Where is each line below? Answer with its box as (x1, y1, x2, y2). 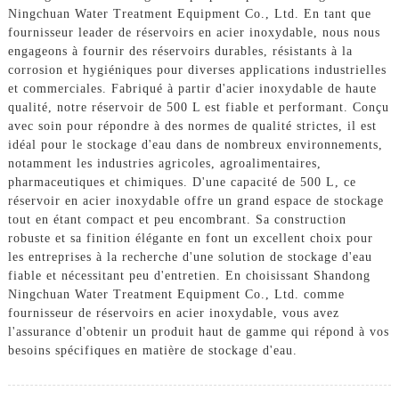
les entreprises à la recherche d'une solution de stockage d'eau (7, 249, 372, 264)
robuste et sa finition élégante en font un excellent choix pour (7, 231, 373, 245)
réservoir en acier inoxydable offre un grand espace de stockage (7, 193, 384, 208)
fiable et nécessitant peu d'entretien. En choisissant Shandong (7, 268, 370, 282)
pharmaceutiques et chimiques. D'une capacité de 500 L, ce (7, 175, 356, 189)
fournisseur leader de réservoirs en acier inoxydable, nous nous (7, 25, 380, 39)
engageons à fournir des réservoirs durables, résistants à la (7, 44, 353, 58)
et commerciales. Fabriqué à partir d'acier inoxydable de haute (7, 81, 377, 95)
